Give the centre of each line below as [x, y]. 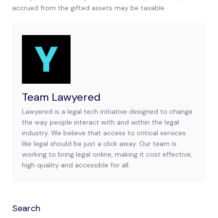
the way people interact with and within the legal [100, 122]
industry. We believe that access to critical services [104, 133]
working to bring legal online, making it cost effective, [107, 154]
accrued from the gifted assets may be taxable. [89, 8]
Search [26, 209]
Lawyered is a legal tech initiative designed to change [107, 112]
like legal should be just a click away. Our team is [99, 144]
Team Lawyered [61, 97]
